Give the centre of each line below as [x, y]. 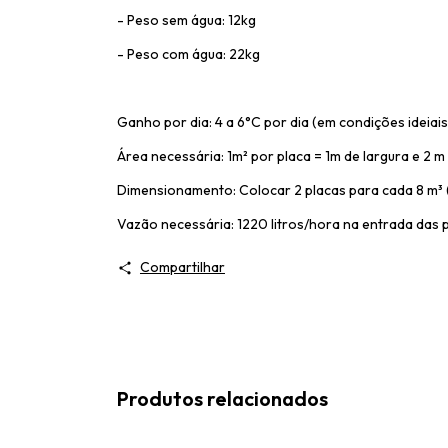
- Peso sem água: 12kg [186, 20]
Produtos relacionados [222, 398]
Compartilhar [182, 267]
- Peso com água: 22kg [188, 54]
